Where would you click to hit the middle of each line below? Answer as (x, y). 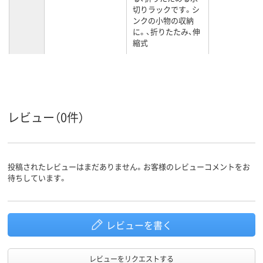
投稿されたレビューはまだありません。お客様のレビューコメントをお (129, 167)
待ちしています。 (37, 178)
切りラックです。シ (166, 9)
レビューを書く (139, 225)
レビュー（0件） (46, 117)
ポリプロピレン (77, 66)
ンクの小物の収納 (163, 21)
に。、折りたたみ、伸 (166, 32)
